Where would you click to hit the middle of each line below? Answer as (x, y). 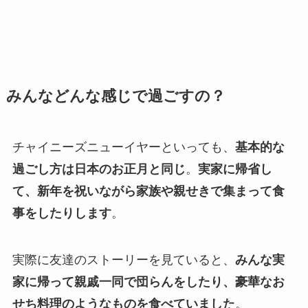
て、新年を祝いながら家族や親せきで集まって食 (148, 191)
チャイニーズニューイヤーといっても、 (123, 147)
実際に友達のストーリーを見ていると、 (123, 260)
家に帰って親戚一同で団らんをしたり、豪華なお (148, 282)
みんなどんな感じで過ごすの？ (115, 97)
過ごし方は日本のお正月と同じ (99, 169)
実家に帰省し (235, 169)
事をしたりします (62, 213)
